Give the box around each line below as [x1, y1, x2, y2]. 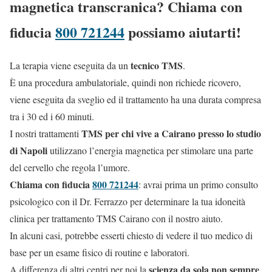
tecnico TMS [131, 58, 183, 73]
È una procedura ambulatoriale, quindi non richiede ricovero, [10, 76, 241, 89]
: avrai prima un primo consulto [138, 178, 258, 191]
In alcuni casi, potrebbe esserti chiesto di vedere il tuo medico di [10, 229, 253, 242]
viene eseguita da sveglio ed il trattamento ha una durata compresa [10, 93, 261, 106]
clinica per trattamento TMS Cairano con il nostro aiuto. [10, 212, 223, 225]
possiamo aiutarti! [124, 21, 241, 43]
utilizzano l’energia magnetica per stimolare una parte [50, 144, 253, 157]
